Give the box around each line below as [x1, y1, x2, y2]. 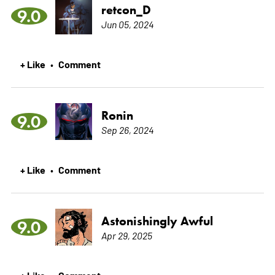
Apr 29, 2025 [101, 228, 152, 241]
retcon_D [101, 2, 151, 17]
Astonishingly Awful [101, 213, 213, 228]
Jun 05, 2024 [101, 17, 154, 30]
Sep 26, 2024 [101, 123, 154, 136]
